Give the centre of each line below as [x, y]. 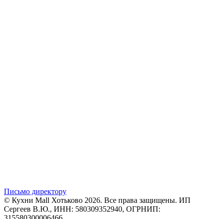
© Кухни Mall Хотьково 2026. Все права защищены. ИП [97, 200]
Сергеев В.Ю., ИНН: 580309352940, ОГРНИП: [82, 209]
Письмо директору [35, 191]
